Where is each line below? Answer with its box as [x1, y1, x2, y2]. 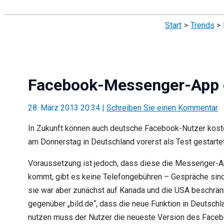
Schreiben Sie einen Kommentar [106, 102, 218, 112]
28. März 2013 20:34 [28, 102, 102, 112]
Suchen [3, 3, 34, 14]
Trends [190, 20, 214, 30]
